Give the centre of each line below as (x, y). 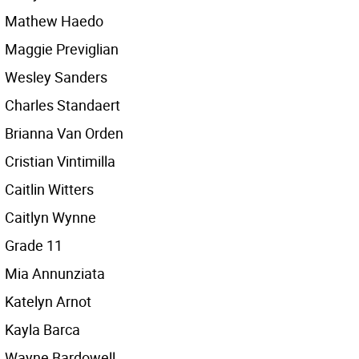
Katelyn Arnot (48, 301)
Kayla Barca (42, 329)
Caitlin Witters (49, 189)
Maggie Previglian (62, 49)
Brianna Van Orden (64, 133)
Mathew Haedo (54, 21)
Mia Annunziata (55, 273)
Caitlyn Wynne (50, 217)
